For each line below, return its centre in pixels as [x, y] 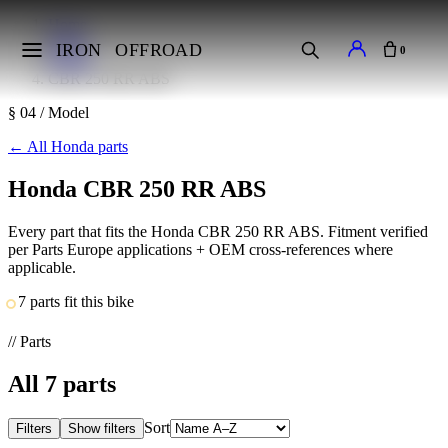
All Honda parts [77, 146]
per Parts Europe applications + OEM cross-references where [200, 249]
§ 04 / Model [48, 112]
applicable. [42, 267]
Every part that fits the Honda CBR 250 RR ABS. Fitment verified [218, 231]
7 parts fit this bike [76, 301]
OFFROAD [158, 49]
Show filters [102, 428]
